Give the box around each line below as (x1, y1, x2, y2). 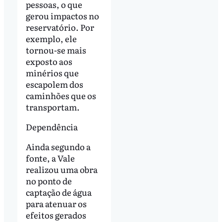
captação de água (25, 185, 92, 198)
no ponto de (25, 174, 72, 187)
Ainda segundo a (25, 140, 91, 153)
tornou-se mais (25, 43, 86, 56)
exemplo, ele (25, 32, 77, 45)
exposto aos (25, 55, 72, 67)
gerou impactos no (25, 9, 99, 22)
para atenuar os (25, 197, 87, 210)
